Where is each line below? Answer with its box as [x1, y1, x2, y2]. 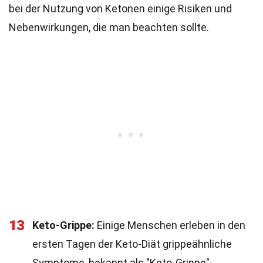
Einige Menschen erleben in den [95, 219, 245, 231]
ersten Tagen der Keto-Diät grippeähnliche [32, 238, 232, 250]
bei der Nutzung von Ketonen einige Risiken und [9, 2, 232, 15]
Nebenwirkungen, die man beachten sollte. [9, 21, 209, 33]
